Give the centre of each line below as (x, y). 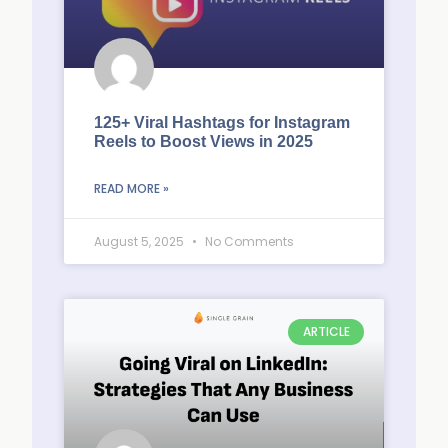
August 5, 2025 (140, 241)
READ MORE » (131, 188)
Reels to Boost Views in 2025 (203, 141)
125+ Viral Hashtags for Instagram (222, 122)
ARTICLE (326, 332)
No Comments (248, 241)
